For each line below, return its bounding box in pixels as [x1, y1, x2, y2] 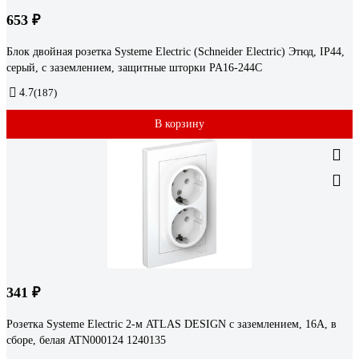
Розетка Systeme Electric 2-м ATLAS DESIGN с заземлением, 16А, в [6, 318, 337, 331]
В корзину [155, 118, 204, 131]
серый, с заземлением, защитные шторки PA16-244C [6, 62, 262, 75]
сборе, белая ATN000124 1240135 [6, 334, 166, 347]
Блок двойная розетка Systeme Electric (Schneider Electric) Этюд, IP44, [6, 46, 345, 58]
